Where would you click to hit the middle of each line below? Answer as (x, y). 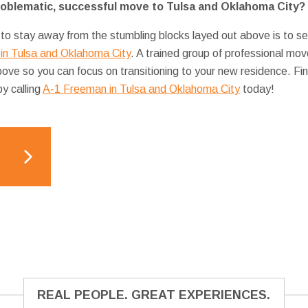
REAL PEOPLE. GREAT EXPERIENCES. (154, 295)
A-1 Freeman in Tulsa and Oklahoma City (141, 89)
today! (257, 89)
